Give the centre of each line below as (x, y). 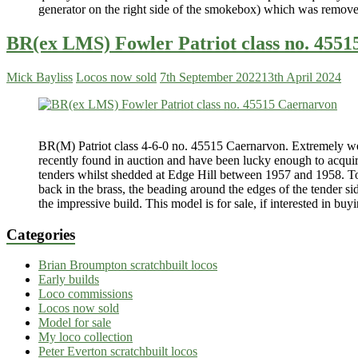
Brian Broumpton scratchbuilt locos (128, 265)
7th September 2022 (211, 77)
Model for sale (75, 323)
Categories (41, 234)
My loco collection (86, 337)
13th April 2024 (301, 77)
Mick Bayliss (40, 77)
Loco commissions (86, 294)
